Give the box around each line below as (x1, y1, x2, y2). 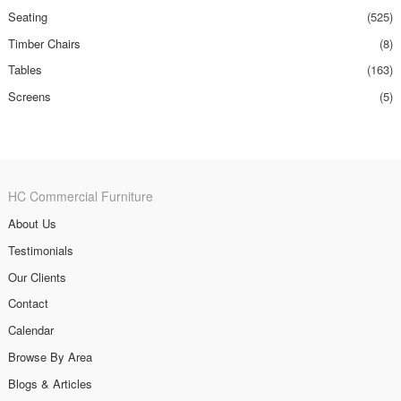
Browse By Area (7, 347, 92, 365)
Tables (7, 61, 42, 79)
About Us (7, 215, 56, 233)
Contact (7, 294, 48, 312)
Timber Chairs (7, 34, 81, 52)
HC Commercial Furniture (7, 187, 153, 206)
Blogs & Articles (7, 374, 92, 392)
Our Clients (7, 268, 66, 286)
